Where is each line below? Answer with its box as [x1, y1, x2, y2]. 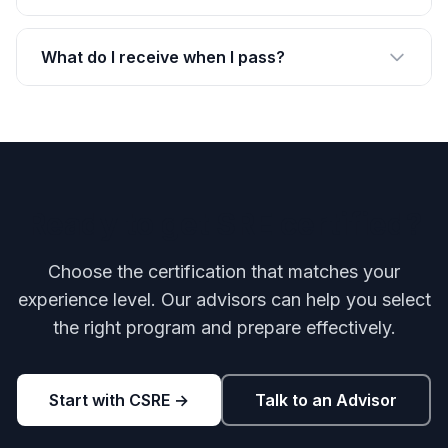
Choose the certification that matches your [48, 261, 400, 282]
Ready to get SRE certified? [26, 206, 422, 242]
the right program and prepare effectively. [52, 317, 396, 338]
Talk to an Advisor [255, 390, 397, 410]
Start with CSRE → [49, 390, 189, 410]
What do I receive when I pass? [41, 47, 285, 67]
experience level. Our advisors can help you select [17, 289, 431, 310]
